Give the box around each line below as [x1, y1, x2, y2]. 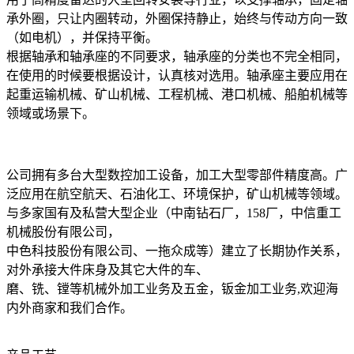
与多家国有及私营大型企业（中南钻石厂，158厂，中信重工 [6, 206, 341, 220]
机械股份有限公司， [6, 225, 120, 239]
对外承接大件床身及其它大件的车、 [6, 263, 209, 277]
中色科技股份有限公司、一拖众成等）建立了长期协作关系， [6, 244, 348, 258]
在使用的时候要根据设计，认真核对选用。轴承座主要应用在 [6, 69, 348, 83]
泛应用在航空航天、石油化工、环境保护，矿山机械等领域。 [6, 187, 348, 201]
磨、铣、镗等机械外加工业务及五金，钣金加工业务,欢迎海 [6, 282, 338, 296]
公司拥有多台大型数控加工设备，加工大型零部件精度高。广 [6, 168, 348, 183]
